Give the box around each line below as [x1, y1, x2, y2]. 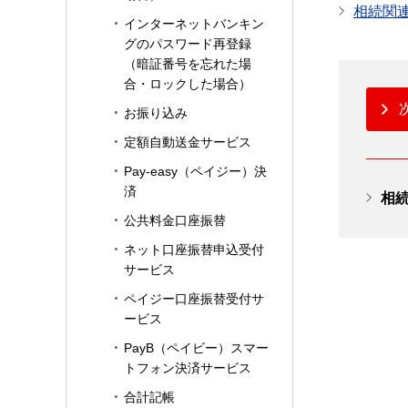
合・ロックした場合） [124, 76, 251, 91]
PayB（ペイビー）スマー [124, 341, 269, 355]
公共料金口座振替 [124, 213, 226, 228]
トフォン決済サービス [124, 361, 251, 375]
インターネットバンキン [124, 16, 264, 31]
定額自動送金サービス [124, 135, 251, 149]
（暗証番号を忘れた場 [124, 56, 251, 71]
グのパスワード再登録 [124, 36, 251, 51]
